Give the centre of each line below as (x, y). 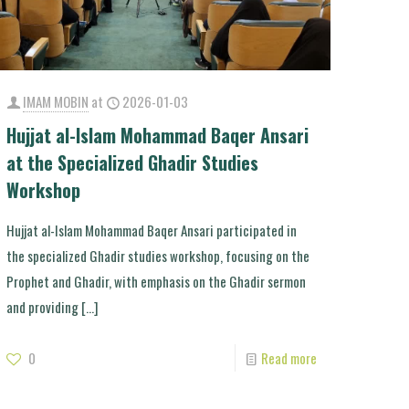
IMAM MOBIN (56, 102)
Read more (288, 358)
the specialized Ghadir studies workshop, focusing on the (158, 256)
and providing (43, 307)
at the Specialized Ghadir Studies (133, 163)
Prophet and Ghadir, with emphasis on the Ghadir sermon (157, 282)
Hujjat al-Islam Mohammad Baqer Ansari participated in (152, 231)
